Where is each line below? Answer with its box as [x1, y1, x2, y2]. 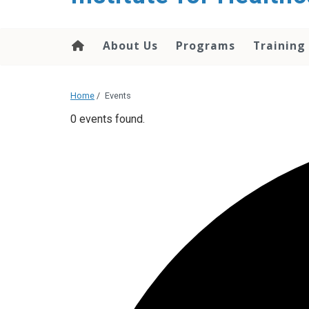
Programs [176, 38, 235, 53]
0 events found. [70, 112, 145, 126]
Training [253, 38, 306, 53]
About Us [103, 38, 158, 53]
